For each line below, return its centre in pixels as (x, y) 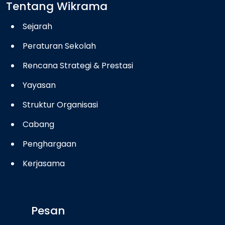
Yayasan (39, 85)
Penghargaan (49, 144)
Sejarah (37, 27)
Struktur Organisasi (60, 105)
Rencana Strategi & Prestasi (78, 66)
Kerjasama (44, 164)
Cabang (38, 125)
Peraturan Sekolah (59, 46)
